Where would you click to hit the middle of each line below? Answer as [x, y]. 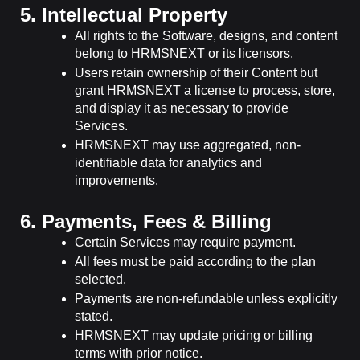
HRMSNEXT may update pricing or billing [194, 335]
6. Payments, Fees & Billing [146, 221]
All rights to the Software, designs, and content [206, 35]
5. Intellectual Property [124, 14]
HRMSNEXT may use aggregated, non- [188, 145]
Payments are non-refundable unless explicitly [206, 298]
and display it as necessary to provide [182, 108]
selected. [100, 279]
